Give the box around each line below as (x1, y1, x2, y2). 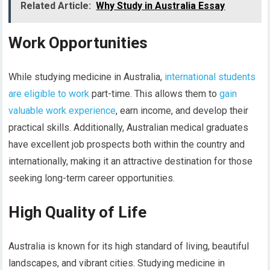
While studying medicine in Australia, (8, 71, 165, 83)
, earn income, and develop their (116, 105, 249, 117)
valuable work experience (8, 105, 116, 117)
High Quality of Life (8, 203, 147, 222)
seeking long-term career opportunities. (8, 172, 175, 184)
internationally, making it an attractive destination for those (8, 155, 253, 168)
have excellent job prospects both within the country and (8, 139, 245, 151)
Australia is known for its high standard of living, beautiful (8, 240, 250, 253)
